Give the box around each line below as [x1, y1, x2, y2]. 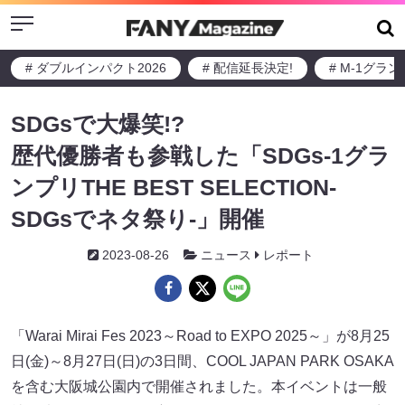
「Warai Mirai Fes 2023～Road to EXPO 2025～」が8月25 [11, 328, 390, 344]
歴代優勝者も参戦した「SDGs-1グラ [11, 143, 391, 168]
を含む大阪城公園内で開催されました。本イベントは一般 [11, 379, 387, 394]
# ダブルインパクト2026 [25, 61, 166, 75]
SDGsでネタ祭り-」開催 [11, 206, 264, 231]
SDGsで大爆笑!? [11, 111, 184, 137]
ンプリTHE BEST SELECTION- [11, 174, 336, 200]
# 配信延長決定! [202, 61, 293, 75]
